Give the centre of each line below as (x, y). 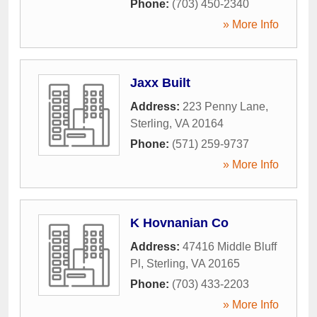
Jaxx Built (160, 83)
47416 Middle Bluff (230, 247)
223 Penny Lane (224, 107)
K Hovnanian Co (179, 223)
